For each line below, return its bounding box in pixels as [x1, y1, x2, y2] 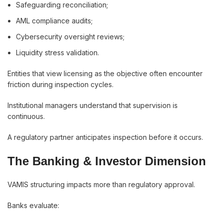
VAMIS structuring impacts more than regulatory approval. [7, 180, 195, 189]
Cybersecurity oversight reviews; [16, 32, 124, 41]
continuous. [7, 112, 45, 120]
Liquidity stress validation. [16, 48, 99, 57]
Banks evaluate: [7, 201, 59, 210]
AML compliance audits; [16, 16, 93, 25]
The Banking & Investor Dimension [7, 154, 206, 168]
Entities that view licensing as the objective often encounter [7, 69, 203, 78]
